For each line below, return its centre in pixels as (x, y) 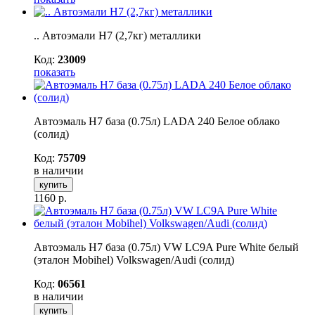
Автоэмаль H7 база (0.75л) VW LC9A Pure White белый (166, 247)
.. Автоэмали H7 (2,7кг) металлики (117, 35)
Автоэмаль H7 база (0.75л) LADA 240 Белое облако (157, 121)
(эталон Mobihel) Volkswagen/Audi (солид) (134, 259)
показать (54, 72)
